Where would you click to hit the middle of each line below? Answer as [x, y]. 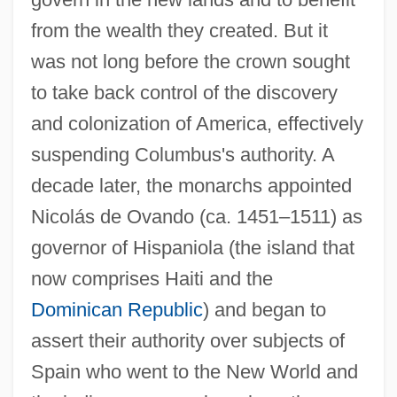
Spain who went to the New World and [194, 371]
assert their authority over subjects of [187, 340]
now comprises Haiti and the [152, 278]
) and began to [264, 309]
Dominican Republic [117, 309]
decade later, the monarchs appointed [191, 185]
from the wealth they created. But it [179, 30]
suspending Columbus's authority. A [182, 154]
